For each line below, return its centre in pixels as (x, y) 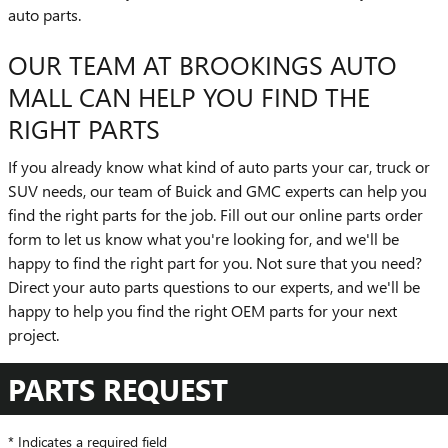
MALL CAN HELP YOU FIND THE (189, 96)
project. (33, 334)
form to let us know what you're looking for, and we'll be (203, 238)
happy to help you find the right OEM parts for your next (202, 310)
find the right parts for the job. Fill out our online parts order (215, 214)
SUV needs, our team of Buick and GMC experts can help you (217, 190)
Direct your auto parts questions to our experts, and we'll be (214, 286)
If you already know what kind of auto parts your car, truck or (219, 166)
